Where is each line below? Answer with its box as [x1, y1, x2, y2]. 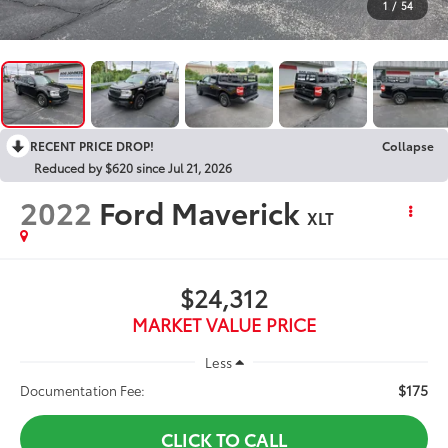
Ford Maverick [99, 189, 301, 233]
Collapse [382, 136, 434, 154]
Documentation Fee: [20, 380, 146, 399]
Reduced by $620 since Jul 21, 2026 [34, 158, 232, 176]
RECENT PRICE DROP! [30, 136, 154, 154]
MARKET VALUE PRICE [132, 310, 316, 337]
